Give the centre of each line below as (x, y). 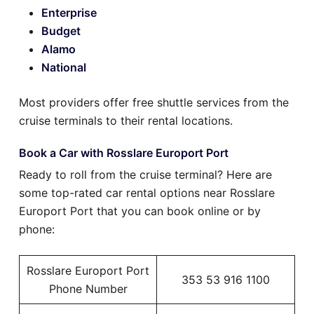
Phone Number (88, 289)
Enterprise (69, 13)
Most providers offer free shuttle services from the (154, 103)
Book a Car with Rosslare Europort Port (124, 153)
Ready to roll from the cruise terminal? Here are (145, 175)
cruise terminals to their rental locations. (126, 121)
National (64, 68)
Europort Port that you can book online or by (140, 211)
